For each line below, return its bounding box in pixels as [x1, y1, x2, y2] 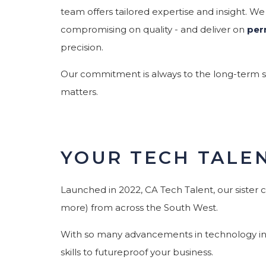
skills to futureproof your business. [61, 246, 213, 258]
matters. [61, 85, 98, 97]
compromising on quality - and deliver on [61, 23, 247, 35]
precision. [61, 41, 103, 53]
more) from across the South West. [61, 201, 218, 213]
